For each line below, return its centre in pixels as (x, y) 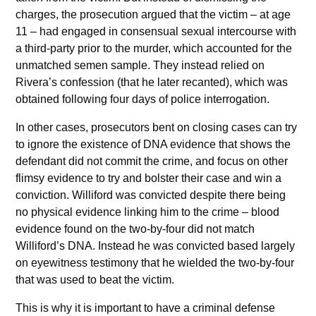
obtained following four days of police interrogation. (143, 99)
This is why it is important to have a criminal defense (146, 308)
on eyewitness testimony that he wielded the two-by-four (155, 263)
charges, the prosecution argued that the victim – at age (153, 15)
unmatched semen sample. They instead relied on (140, 66)
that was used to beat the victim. (95, 280)
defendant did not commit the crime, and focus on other (152, 162)
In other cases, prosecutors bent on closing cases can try (157, 128)
